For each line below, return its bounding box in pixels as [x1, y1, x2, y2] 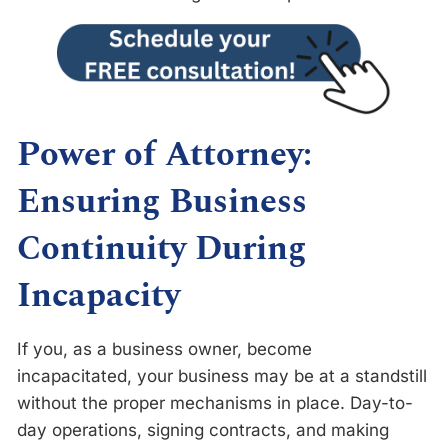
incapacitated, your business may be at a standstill [17, 366, 427, 387]
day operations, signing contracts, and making [17, 420, 389, 441]
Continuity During [17, 223, 306, 276]
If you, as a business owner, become [17, 339, 312, 360]
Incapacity [17, 270, 180, 323]
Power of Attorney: [17, 129, 312, 182]
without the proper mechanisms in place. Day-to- [17, 393, 413, 414]
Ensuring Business [17, 176, 307, 229]
